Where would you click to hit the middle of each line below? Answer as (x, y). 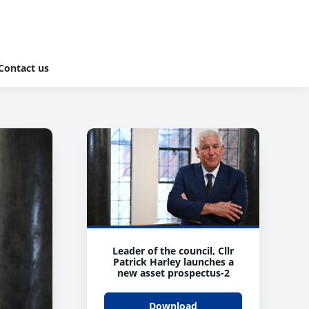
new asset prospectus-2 (173, 272)
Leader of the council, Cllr (173, 250)
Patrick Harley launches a (173, 261)
